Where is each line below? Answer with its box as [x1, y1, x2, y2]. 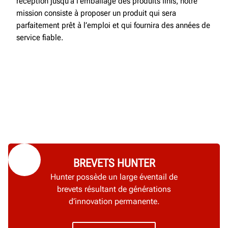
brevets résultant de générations [57, 184, 171, 194]
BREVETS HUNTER [73, 157, 155, 169]
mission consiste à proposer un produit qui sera [16, 8, 176, 18]
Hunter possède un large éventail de [50, 172, 178, 182]
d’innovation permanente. [68, 196, 160, 206]
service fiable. [16, 33, 63, 42]
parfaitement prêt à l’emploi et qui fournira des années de [16, 20, 210, 30]
